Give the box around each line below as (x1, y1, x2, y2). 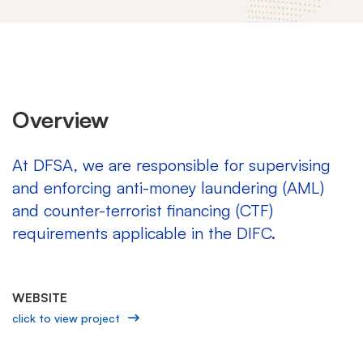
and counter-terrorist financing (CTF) (12, 199, 273, 220)
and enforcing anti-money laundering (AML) (12, 177, 324, 198)
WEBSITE (12, 289, 67, 305)
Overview (12, 105, 109, 134)
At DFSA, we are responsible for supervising (12, 154, 331, 175)
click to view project (12, 310, 120, 325)
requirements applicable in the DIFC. (12, 222, 275, 243)
